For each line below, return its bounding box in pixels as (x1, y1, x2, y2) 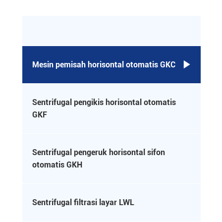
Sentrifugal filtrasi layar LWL (32, 198, 134, 207)
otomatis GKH (32, 160, 82, 169)
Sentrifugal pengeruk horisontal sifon (32, 148, 165, 157)
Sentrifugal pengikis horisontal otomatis (32, 98, 176, 107)
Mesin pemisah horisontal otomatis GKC (32, 60, 175, 69)
